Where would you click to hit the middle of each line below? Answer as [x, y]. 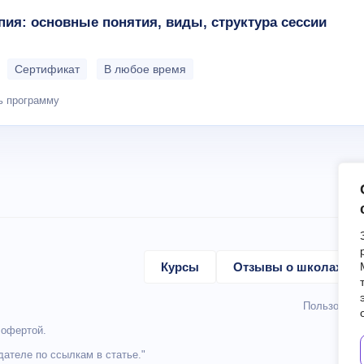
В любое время [145, 69]
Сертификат [47, 69]
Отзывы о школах [288, 267]
